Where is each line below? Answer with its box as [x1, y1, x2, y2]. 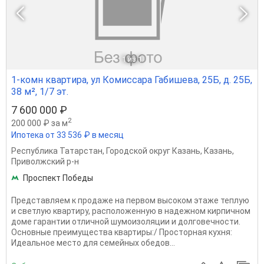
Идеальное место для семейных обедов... [11, 238, 175, 248]
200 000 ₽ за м [11, 118, 68, 128]
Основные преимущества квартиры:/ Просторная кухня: [11, 227, 232, 237]
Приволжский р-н [11, 157, 79, 167]
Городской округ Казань [106, 146, 200, 156]
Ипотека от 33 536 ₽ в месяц [11, 130, 124, 140]
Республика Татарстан [11, 146, 103, 156]
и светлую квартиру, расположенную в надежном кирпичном [11, 206, 250, 216]
